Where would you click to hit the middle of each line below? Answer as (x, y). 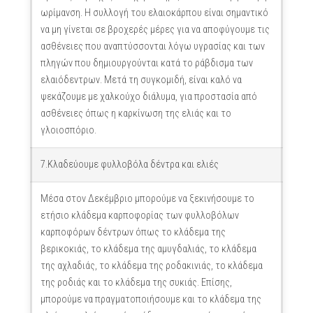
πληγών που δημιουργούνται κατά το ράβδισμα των (146, 63)
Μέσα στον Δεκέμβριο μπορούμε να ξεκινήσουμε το (147, 199)
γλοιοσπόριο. (68, 130)
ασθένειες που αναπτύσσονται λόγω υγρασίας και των (152, 46)
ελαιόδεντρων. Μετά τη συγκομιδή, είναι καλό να (141, 80)
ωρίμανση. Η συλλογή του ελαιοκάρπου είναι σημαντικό (154, 13)
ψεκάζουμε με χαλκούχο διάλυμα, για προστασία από (148, 97)
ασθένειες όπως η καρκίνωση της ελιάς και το (136, 114)
